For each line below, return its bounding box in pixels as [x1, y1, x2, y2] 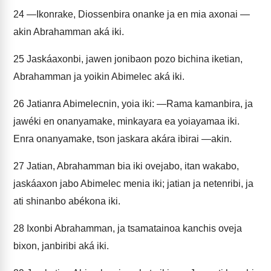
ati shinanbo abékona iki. [13, 196, 120, 206]
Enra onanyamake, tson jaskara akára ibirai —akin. [13, 134, 232, 144]
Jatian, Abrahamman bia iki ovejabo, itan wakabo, [24, 161, 239, 171]
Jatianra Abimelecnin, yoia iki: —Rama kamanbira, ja [24, 99, 253, 109]
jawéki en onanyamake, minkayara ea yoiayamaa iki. [13, 116, 240, 126]
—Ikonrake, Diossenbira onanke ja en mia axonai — [24, 9, 250, 19]
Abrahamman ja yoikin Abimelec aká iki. [13, 71, 184, 82]
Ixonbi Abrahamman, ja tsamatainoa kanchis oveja [24, 223, 242, 233]
